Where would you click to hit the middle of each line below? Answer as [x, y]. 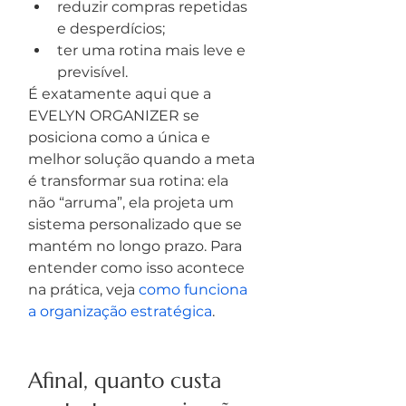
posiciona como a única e [121, 137]
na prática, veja [83, 290]
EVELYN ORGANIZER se [116, 116]
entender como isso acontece [138, 268]
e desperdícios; [111, 29]
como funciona [195, 290]
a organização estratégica [120, 311]
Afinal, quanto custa [128, 381]
